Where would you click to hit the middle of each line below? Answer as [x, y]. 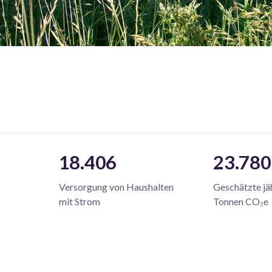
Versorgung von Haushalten [116, 186]
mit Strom [79, 201]
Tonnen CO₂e [241, 201]
